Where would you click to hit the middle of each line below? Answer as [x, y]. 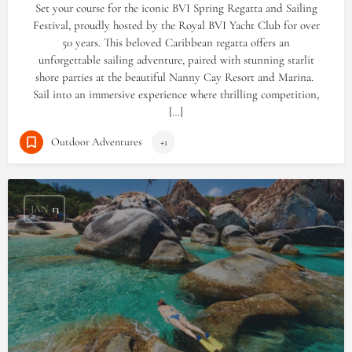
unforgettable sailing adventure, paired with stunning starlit [176, 60]
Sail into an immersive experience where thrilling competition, [176, 94]
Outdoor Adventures [97, 141]
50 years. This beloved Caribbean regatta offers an [176, 42]
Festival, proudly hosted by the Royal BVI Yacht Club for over [176, 25]
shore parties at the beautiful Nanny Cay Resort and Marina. [176, 77]
